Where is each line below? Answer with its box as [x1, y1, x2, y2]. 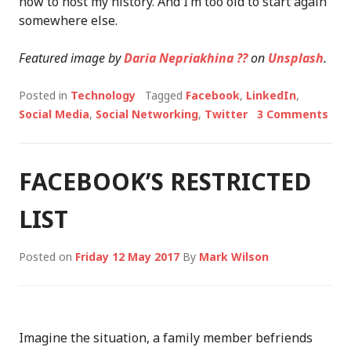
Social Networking [96, 106, 198, 121]
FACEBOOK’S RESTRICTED [19, 165, 311, 197]
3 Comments [257, 106, 328, 121]
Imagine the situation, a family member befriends [19, 328, 313, 346]
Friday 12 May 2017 [75, 248, 179, 264]
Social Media [19, 106, 89, 121]
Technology [71, 87, 136, 103]
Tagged [145, 87, 186, 103]
